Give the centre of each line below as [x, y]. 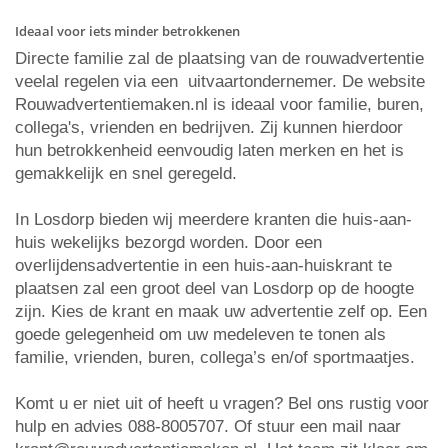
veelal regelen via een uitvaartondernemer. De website [220, 81]
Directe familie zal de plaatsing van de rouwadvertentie [219, 58]
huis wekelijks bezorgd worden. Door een [168, 242]
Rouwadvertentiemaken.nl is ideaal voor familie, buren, [219, 104]
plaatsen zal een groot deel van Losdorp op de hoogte [214, 288]
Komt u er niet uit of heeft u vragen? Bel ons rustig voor [222, 403]
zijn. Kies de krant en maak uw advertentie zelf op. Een [221, 311]
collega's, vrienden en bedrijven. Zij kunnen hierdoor [209, 127]
